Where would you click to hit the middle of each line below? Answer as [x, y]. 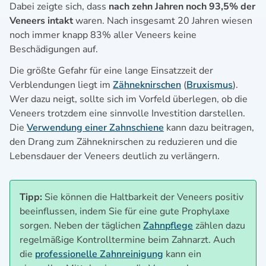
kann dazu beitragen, [209, 127]
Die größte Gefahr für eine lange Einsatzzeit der [111, 70]
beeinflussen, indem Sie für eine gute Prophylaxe [125, 211]
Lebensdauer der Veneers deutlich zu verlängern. [115, 156]
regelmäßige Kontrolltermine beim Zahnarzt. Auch [127, 240]
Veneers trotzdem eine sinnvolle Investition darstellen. [127, 113]
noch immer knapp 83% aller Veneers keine [103, 35]
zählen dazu [219, 225]
